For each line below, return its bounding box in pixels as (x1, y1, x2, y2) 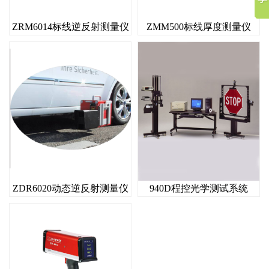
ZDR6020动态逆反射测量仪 (12, 183, 128, 193)
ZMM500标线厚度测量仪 (147, 21, 251, 32)
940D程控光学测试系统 (150, 183, 248, 193)
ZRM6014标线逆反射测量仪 (11, 21, 129, 32)
